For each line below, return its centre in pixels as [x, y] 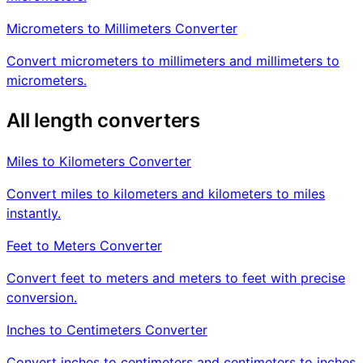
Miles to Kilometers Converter [99, 161]
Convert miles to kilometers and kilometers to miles [166, 193]
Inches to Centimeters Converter [107, 329]
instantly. [34, 213]
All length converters [103, 120]
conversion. [42, 297]
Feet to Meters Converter [84, 245]
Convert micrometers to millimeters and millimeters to [173, 60]
